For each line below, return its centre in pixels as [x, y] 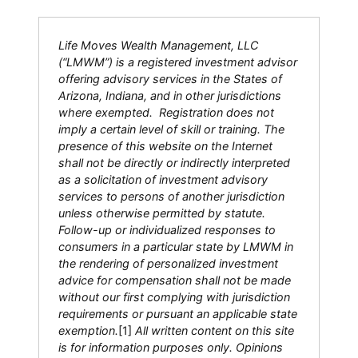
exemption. [88, 330]
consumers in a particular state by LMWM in [176, 246]
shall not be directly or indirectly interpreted [174, 162]
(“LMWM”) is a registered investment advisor [178, 62]
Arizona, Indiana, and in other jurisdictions [170, 95]
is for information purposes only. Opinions [171, 347]
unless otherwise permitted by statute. [162, 213]
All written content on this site [215, 330]
